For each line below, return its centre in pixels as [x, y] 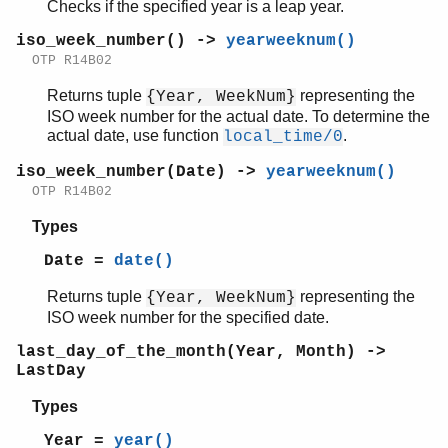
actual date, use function [135, 136]
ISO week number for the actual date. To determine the [238, 117]
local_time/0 [283, 137]
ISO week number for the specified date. [188, 318]
